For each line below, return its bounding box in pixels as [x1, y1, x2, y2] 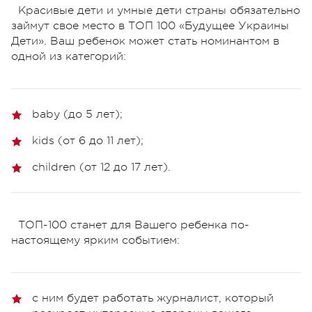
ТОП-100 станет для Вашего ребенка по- [18, 219, 249, 232]
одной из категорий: [11, 50, 126, 63]
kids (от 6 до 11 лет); [32, 134, 143, 148]
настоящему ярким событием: [11, 234, 180, 247]
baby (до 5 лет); [32, 108, 123, 121]
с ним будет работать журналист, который [32, 292, 274, 305]
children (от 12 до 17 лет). [32, 161, 171, 174]
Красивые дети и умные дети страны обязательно [18, 4, 300, 17]
